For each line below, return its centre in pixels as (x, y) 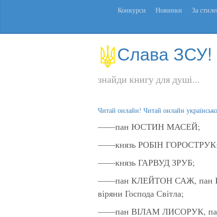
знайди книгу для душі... (149, 79)
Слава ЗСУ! (165, 53)
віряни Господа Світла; (141, 193)
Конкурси (132, 10)
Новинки (169, 10)
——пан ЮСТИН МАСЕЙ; (149, 126)
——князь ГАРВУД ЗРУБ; (146, 162)
